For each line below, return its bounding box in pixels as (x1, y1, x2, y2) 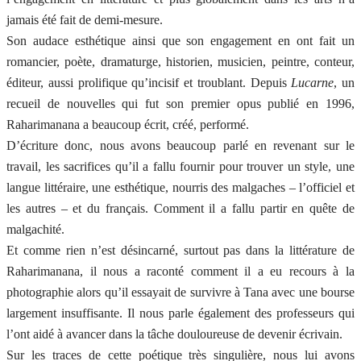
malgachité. (6, 222, 64, 237)
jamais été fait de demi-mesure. (6, 13, 163, 27)
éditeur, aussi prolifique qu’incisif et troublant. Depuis (6, 76, 292, 90)
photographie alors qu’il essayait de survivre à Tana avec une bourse (6, 285, 355, 300)
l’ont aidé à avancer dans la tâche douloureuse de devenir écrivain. (6, 327, 342, 342)
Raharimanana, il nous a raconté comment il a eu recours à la (6, 264, 355, 279)
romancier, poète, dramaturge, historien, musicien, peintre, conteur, (6, 55, 355, 69)
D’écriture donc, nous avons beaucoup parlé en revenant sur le (6, 139, 355, 153)
